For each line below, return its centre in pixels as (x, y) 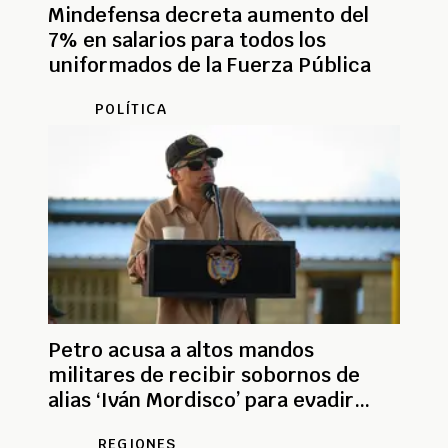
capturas (91, 425)
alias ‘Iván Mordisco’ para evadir (201, 400)
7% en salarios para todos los (187, 40)
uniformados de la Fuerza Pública (209, 65)
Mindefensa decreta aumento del (208, 15)
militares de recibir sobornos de (204, 375)
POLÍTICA (131, 109)
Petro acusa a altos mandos (181, 350)
